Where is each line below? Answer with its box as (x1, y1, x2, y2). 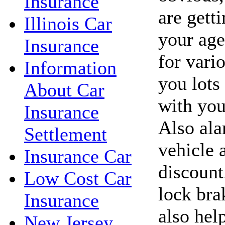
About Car (24, 79, 104, 100)
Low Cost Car (24, 168, 132, 189)
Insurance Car (24, 146, 132, 167)
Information (24, 57, 117, 78)
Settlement (24, 124, 107, 145)
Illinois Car (24, 13, 112, 34)
